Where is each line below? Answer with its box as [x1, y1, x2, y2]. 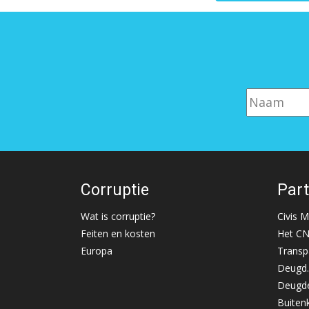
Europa [81, 244, 112, 257]
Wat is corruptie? [81, 210, 155, 223]
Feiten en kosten [81, 227, 155, 240]
